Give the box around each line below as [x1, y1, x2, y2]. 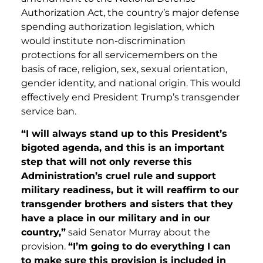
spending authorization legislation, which [21, 21, 215, 32]
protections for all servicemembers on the [21, 49, 218, 60]
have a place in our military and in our [21, 213, 210, 224]
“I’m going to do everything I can [68, 241, 231, 252]
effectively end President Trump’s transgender [21, 91, 240, 103]
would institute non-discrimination [21, 35, 186, 46]
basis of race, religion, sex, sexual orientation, [21, 63, 227, 75]
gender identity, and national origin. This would [21, 77, 241, 89]
